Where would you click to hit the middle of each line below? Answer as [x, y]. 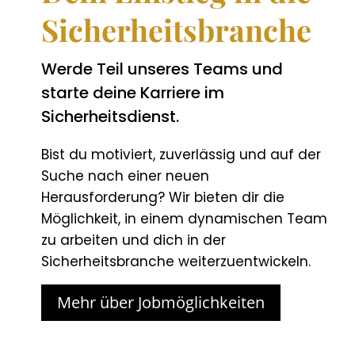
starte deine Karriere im [132, 93]
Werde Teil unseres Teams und [162, 69]
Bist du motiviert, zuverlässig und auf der [181, 155]
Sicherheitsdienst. [110, 117]
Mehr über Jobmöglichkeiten [160, 303]
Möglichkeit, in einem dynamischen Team [184, 219]
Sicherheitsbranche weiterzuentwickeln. [176, 262]
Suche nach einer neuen [125, 176]
